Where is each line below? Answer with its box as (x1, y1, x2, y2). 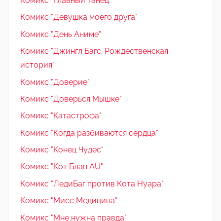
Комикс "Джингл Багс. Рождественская (20, 46, 168, 56)
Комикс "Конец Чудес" (20, 145, 104, 155)
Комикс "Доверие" (20, 77, 90, 87)
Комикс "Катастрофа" (20, 111, 102, 121)
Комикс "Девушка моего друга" (20, 12, 138, 22)
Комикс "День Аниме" (20, 29, 101, 39)
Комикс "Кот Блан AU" (20, 162, 103, 172)
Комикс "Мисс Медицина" (20, 196, 117, 206)
